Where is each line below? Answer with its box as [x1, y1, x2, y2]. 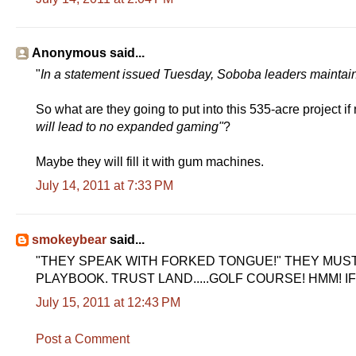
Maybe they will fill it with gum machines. [36, 154, 264, 168]
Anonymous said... [32, 45, 145, 60]
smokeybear [32, 232, 106, 246]
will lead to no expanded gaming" [36, 119, 223, 133]
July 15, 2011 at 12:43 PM [36, 295, 180, 309]
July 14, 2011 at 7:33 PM [36, 178, 173, 192]
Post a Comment [36, 331, 130, 346]
